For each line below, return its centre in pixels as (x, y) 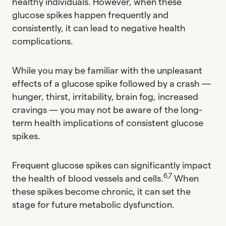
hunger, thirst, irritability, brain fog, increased (105, 96)
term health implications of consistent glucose (108, 123)
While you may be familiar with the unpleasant (107, 70)
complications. (44, 41)
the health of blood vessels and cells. (88, 178)
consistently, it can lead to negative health (99, 28)
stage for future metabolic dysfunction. (94, 204)
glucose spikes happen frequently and (90, 15)
